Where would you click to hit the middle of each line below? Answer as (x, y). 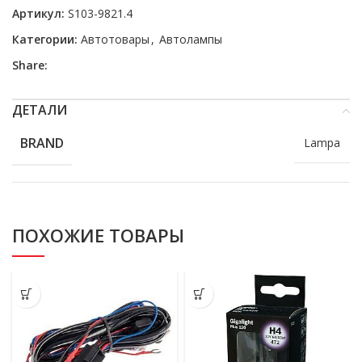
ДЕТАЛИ (40, 110)
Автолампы (191, 39)
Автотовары (115, 39)
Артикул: (40, 13)
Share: (30, 65)
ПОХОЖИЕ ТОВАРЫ (98, 235)
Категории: (45, 39)
